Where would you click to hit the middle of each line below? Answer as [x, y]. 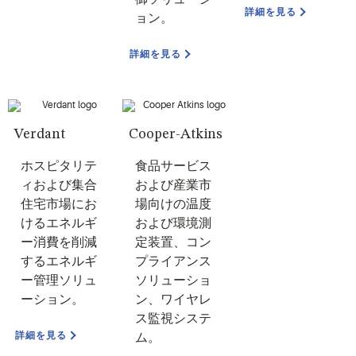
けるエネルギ [59, 223]
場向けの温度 [174, 204]
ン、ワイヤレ [174, 300]
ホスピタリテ [59, 166]
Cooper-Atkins [176, 134]
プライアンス [174, 261]
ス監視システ [174, 319]
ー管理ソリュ [59, 281]
